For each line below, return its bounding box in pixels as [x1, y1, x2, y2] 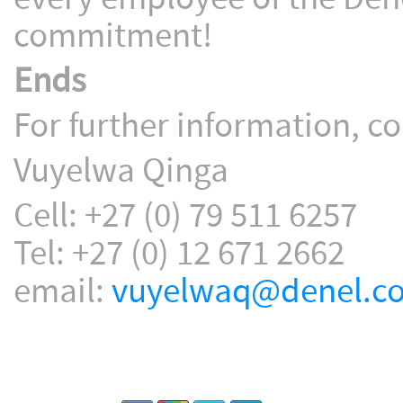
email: [13, 269, 112, 315]
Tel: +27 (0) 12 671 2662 [13, 231, 345, 277]
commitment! [13, 13, 212, 59]
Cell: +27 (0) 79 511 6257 [13, 193, 357, 239]
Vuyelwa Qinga [13, 148, 228, 194]
